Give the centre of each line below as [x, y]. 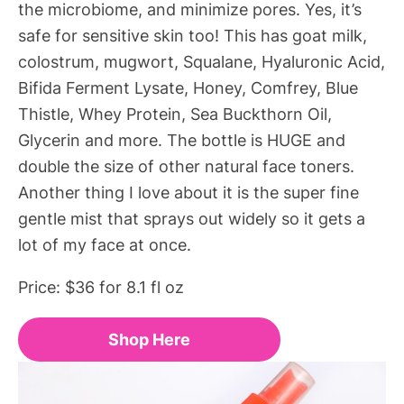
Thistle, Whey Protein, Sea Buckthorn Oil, [175, 113]
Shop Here [149, 339]
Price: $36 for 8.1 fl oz [101, 287]
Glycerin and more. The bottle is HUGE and [182, 139]
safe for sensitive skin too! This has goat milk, [193, 35]
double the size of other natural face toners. [186, 165]
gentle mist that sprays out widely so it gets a [192, 218]
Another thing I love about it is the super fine [188, 192]
